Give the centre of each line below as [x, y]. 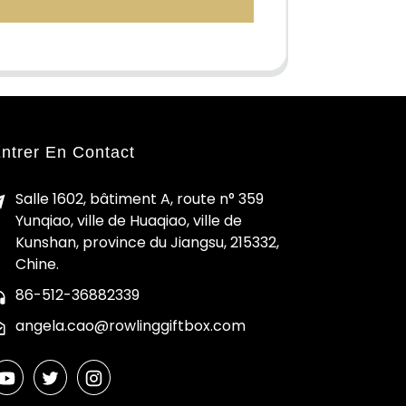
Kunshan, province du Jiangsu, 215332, [147, 242]
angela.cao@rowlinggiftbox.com [130, 325]
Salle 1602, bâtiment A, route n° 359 [140, 198]
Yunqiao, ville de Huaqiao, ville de [129, 220]
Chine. [37, 264]
